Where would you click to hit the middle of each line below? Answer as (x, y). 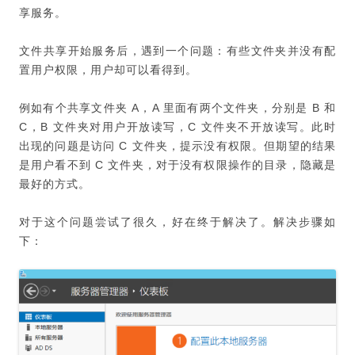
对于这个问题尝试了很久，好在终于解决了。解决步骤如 (177, 222)
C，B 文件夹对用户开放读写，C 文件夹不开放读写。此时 (177, 127)
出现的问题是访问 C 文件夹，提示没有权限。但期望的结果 (177, 146)
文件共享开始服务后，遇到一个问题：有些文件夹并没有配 (177, 51)
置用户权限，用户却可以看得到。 (108, 70)
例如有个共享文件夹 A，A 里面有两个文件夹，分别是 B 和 (177, 108)
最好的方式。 (55, 184)
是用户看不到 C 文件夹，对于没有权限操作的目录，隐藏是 (177, 165)
